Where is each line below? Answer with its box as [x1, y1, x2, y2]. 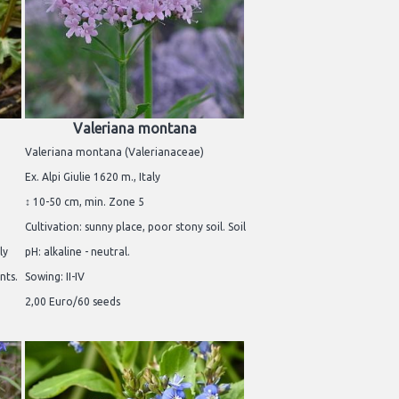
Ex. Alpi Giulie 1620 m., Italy [25, 170, 160, 183]
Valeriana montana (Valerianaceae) [25, 145, 204, 158]
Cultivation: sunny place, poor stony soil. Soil [25, 220, 246, 232]
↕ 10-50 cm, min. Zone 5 [25, 195, 144, 208]
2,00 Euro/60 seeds [25, 295, 120, 307]
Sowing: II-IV [25, 270, 85, 282]
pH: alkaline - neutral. [25, 245, 130, 257]
